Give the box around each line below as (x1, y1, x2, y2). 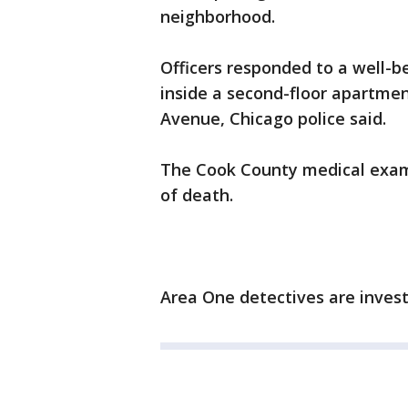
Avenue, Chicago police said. (160, 107, 386, 129)
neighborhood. (160, 5, 275, 27)
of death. (160, 184, 233, 206)
